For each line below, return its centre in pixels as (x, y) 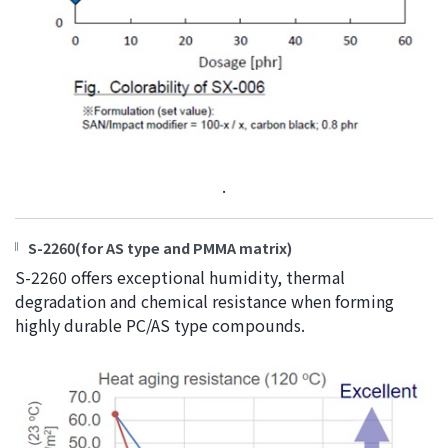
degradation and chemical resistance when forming (204, 300)
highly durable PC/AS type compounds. (160, 324)
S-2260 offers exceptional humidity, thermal (180, 276)
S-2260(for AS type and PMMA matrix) (160, 247)
